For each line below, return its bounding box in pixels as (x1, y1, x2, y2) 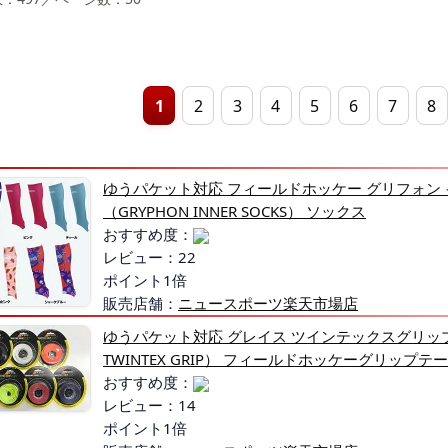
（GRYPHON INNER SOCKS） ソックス (103, 201, 366, 222)
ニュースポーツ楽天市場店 (178, 293, 358, 314)
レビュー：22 (103, 247, 196, 268)
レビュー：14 (103, 395, 196, 416)
